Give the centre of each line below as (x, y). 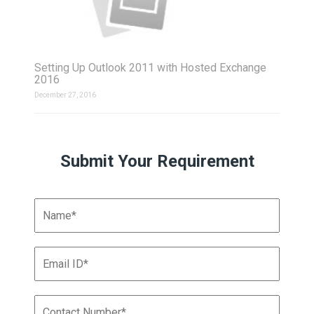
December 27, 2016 (65, 95)
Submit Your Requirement (157, 161)
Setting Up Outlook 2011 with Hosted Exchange (150, 68)
